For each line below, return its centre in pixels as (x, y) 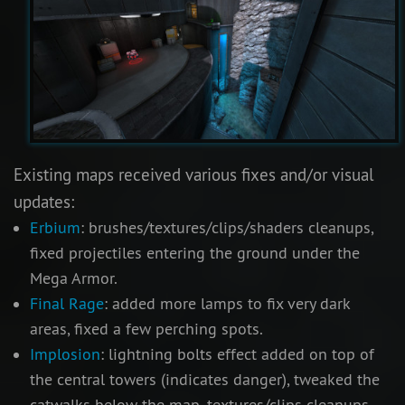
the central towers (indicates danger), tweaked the (204, 379)
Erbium (55, 227)
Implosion (65, 354)
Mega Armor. (73, 278)
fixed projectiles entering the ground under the (194, 253)
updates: (44, 201)
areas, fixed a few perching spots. (146, 329)
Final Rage (66, 303)
